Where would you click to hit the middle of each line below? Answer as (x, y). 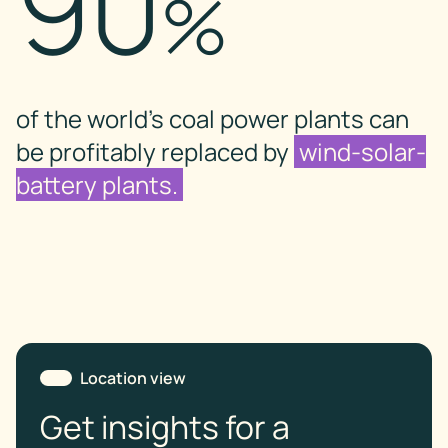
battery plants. (99, 184)
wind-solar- (360, 151)
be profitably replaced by (155, 151)
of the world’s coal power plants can (212, 118)
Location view (133, 377)
